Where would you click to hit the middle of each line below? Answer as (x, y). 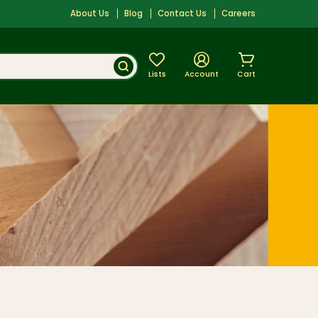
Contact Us (182, 15)
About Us (90, 15)
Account (201, 75)
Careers (239, 15)
